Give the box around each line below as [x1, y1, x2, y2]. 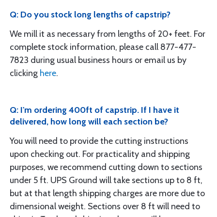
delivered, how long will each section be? [10, 116, 168, 127]
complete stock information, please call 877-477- [10, 42, 196, 52]
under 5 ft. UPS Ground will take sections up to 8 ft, [10, 175, 202, 186]
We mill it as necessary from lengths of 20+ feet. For [10, 29, 205, 39]
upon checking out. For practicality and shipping [10, 149, 190, 159]
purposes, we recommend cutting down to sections [10, 162, 202, 172]
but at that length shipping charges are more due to [10, 188, 205, 199]
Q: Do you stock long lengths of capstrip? [10, 9, 170, 20]
